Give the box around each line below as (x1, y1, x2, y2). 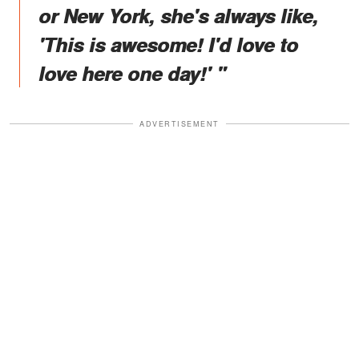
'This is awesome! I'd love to (38, 30, 298, 58)
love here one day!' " (38, 58, 225, 87)
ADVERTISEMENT (139, 118, 220, 129)
